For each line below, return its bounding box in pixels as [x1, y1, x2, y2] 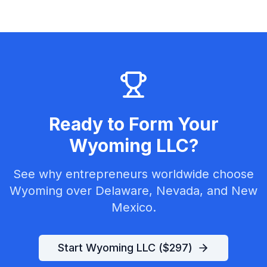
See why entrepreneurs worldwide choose [13, 167, 254, 181]
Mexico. [111, 200, 156, 215]
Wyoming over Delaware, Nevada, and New [10, 184, 257, 198]
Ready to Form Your [48, 113, 219, 135]
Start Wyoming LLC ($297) [58, 241, 193, 254]
